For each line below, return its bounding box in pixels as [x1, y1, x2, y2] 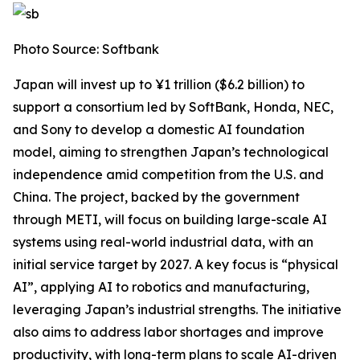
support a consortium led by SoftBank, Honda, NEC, [13, 99, 333, 115]
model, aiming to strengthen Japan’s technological [13, 144, 329, 160]
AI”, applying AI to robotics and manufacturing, [13, 279, 309, 295]
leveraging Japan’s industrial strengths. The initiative [13, 301, 342, 317]
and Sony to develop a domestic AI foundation [13, 121, 305, 137]
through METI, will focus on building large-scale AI [13, 211, 327, 227]
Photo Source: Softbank [13, 41, 159, 57]
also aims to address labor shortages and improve [13, 324, 324, 340]
